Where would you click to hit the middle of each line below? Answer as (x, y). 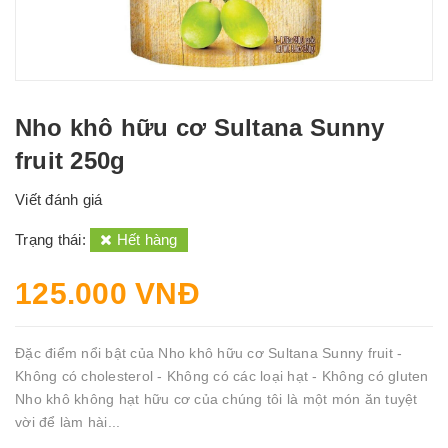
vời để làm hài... (68, 422)
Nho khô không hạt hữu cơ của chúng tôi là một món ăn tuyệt (216, 399)
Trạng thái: (52, 239)
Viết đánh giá (59, 199)
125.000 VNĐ (107, 293)
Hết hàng (145, 239)
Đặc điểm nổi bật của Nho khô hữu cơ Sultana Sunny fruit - (209, 353)
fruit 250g (70, 160)
